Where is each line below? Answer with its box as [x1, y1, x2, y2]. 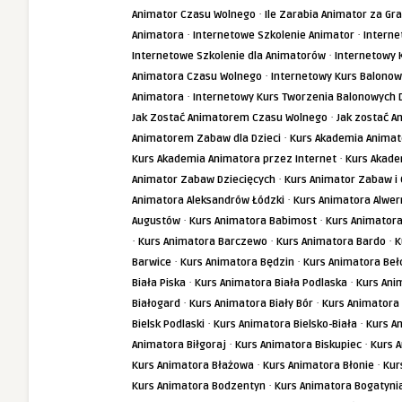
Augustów [132, 214, 180, 228]
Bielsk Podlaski [132, 318, 205, 331]
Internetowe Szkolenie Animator [193, 29, 354, 42]
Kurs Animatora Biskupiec [235, 338, 362, 352]
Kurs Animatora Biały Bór [189, 297, 313, 310]
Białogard [132, 297, 180, 310]
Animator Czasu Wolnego [132, 8, 256, 22]
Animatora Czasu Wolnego [132, 70, 262, 83]
